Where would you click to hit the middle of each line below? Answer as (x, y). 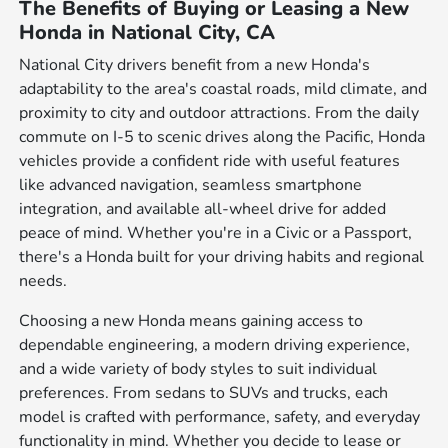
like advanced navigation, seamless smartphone (191, 184)
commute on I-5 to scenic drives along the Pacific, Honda (222, 136)
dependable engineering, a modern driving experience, (215, 344)
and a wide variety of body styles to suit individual (198, 368)
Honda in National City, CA (147, 32)
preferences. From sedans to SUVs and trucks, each (204, 392)
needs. (43, 280)
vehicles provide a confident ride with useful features (210, 160)
